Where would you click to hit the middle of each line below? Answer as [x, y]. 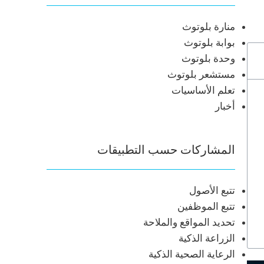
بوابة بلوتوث [209, 42]
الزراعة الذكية [207, 238]
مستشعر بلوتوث [201, 74]
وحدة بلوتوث [208, 58]
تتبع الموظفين [206, 206]
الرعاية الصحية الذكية [192, 254]
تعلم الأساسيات [203, 90]
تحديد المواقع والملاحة [189, 222]
